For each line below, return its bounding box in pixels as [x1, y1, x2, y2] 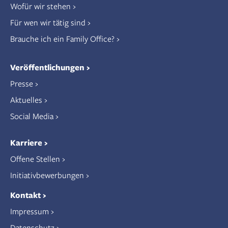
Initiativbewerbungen [10, 169, 84, 181]
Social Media [10, 110, 53, 122]
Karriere [10, 137, 42, 149]
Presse [10, 78, 33, 89]
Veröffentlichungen [10, 62, 84, 73]
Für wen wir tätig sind [10, 17, 85, 28]
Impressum [10, 206, 49, 217]
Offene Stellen [10, 153, 60, 164]
